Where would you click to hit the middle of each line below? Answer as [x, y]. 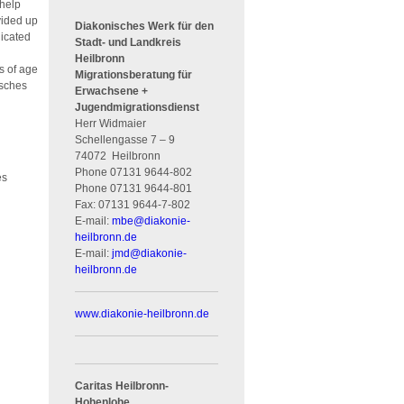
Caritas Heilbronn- [122, 386]
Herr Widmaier [111, 123]
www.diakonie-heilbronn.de [142, 313]
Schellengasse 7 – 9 [125, 139]
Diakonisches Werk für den [145, 26]
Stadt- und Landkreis [129, 42]
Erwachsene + [112, 91]
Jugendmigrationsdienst [138, 107]
